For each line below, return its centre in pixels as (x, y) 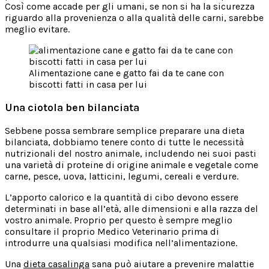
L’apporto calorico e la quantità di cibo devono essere (122, 197)
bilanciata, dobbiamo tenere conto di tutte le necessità (124, 142)
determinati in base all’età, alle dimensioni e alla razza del (131, 208)
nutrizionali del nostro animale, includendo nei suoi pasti (131, 153)
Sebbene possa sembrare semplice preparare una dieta (125, 130)
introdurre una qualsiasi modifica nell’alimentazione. (121, 243)
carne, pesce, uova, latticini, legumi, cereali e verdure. (122, 176)
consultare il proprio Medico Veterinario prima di (112, 231)
